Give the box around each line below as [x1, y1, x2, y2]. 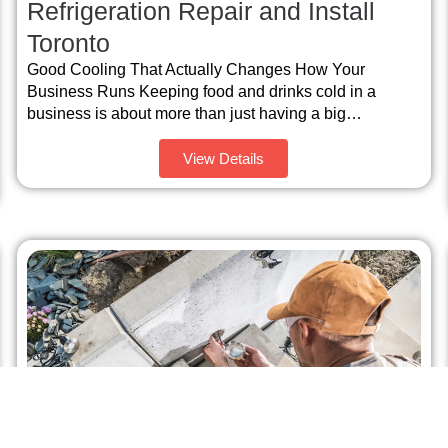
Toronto [27, 28, 111, 57]
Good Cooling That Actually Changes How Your [27, 60, 366, 78]
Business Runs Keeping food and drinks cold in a [27, 82, 377, 100]
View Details [183, 150, 265, 168]
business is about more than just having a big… [27, 104, 363, 122]
